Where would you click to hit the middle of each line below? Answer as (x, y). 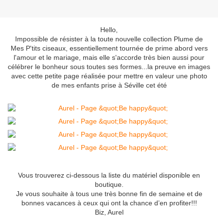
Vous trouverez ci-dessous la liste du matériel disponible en (109, 175)
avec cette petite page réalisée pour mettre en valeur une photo (109, 76)
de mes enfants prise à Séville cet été (109, 85)
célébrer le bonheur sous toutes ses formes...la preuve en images (109, 67)
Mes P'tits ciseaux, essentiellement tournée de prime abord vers (109, 48)
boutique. (109, 185)
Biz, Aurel (109, 212)
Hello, (109, 30)
